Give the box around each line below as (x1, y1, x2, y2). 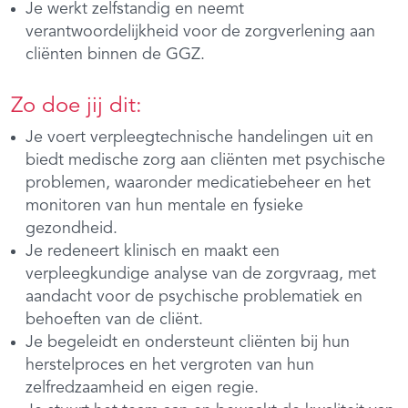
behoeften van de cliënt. (25, 311, 203, 328)
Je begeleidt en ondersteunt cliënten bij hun (25, 333, 350, 351)
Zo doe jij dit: (11, 95, 142, 117)
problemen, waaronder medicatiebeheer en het (25, 174, 371, 191)
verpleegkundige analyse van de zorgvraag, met (25, 265, 376, 282)
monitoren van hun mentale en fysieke (25, 197, 303, 214)
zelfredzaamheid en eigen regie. (25, 379, 259, 396)
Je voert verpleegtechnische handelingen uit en (25, 128, 373, 146)
